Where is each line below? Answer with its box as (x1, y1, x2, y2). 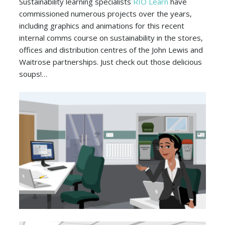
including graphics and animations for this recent (19, 21, 184, 31)
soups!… (19, 69, 47, 79)
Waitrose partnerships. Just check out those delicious (19, 57, 202, 67)
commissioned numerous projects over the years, (19, 9, 192, 19)
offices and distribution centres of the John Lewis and (19, 45, 203, 55)
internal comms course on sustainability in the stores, (19, 33, 203, 43)
